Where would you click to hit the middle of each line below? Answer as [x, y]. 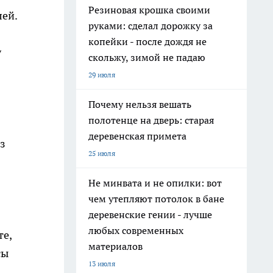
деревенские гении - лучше [150, 214]
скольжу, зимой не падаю [147, 57]
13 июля [102, 264]
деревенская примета [137, 136]
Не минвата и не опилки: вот [155, 183]
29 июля [102, 75]
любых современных [136, 230]
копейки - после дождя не [147, 41]
